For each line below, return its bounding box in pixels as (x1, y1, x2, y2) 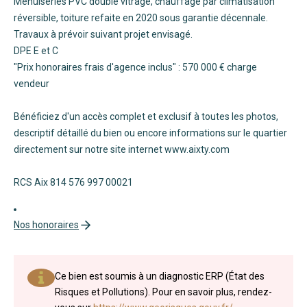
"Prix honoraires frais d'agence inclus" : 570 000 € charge (14, 61, 257, 73)
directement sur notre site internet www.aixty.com (14, 143, 230, 155)
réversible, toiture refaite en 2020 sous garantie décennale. (14, 12, 268, 23)
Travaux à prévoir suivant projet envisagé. (14, 28, 193, 40)
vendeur (14, 77, 49, 89)
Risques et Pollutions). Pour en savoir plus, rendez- (55, 286, 272, 297)
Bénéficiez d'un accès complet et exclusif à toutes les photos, (14, 110, 278, 122)
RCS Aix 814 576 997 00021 (14, 176, 133, 188)
